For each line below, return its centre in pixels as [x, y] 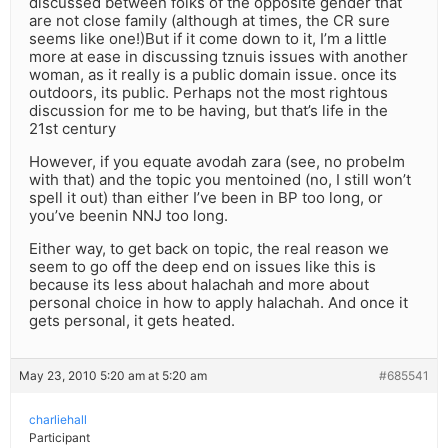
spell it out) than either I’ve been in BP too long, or [206, 198]
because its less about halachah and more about [199, 285]
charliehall [58, 420]
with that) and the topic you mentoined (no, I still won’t [220, 180]
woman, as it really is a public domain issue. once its [213, 75]
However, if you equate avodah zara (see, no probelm [217, 162]
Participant [59, 438]
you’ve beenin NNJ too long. [128, 216]
